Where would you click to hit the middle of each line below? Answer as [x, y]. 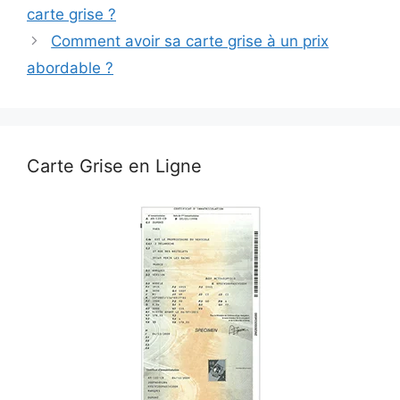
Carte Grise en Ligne [114, 166]
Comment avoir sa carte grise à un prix [190, 41]
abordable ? [70, 68]
